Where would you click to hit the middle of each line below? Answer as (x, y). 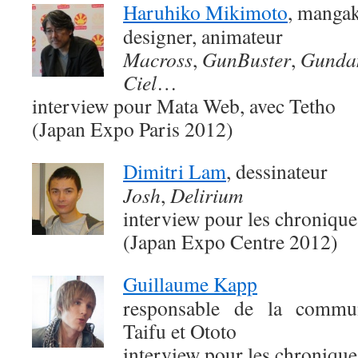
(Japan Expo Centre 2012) (231, 241)
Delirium (207, 195)
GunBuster (247, 59)
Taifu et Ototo (180, 331)
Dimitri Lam (175, 171)
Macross (158, 59)
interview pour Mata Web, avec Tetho (184, 105)
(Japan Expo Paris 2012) (133, 129)
